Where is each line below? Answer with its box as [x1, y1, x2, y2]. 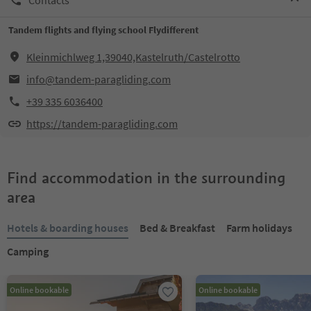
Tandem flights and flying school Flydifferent [8, 24, 199, 36]
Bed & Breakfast [140, 221, 215, 235]
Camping [7, 244, 49, 258]
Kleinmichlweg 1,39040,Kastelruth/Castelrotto [26, 50, 240, 64]
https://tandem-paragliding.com [26, 117, 178, 131]
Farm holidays [226, 221, 292, 235]
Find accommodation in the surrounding [7, 168, 285, 187]
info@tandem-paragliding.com [26, 72, 171, 86]
